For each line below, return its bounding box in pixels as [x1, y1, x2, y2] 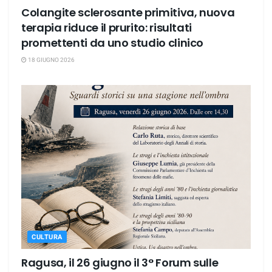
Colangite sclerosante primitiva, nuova [21, 4, 235, 20]
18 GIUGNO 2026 [27, 55, 75, 64]
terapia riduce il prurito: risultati [21, 19, 192, 35]
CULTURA [32, 231, 63, 242]
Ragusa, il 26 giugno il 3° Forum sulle [21, 254, 219, 270]
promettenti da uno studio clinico [21, 35, 204, 50]
